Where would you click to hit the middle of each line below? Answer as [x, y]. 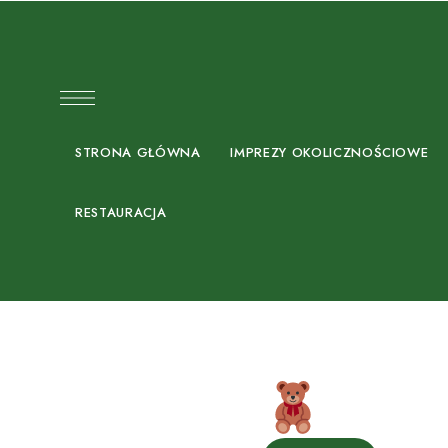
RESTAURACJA [121, 213]
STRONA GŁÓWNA [138, 153]
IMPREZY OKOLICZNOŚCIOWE [329, 153]
